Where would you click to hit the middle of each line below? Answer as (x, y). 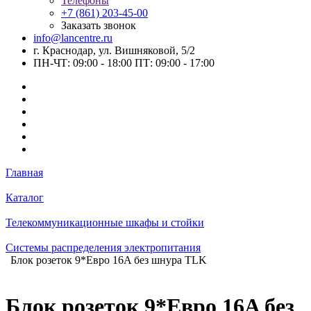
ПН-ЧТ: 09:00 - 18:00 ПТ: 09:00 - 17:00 (124, 63)
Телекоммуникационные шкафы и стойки (105, 222)
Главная (24, 173)
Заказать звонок (99, 25)
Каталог (25, 197)
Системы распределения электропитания (103, 247)
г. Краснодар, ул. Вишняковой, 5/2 (114, 50)
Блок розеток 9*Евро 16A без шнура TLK (109, 260)
